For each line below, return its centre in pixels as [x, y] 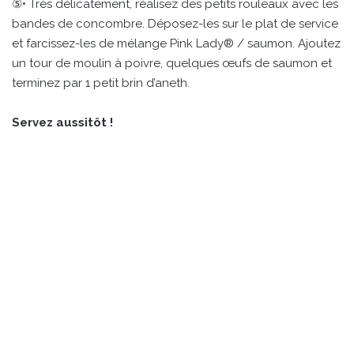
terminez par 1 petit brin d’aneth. [101, 83]
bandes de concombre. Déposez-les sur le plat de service [175, 23]
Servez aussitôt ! [62, 122]
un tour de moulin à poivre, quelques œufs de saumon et [172, 63]
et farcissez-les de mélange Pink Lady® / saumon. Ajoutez [176, 43]
